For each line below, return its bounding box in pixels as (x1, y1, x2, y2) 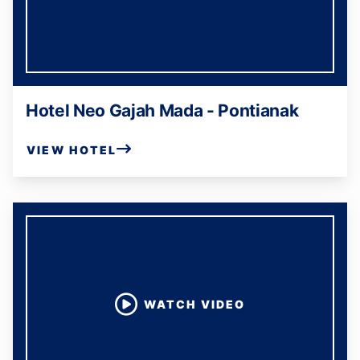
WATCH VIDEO (144, 297, 245, 311)
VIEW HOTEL (27, 142, 117, 157)
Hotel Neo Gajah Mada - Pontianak (26, 100, 299, 121)
